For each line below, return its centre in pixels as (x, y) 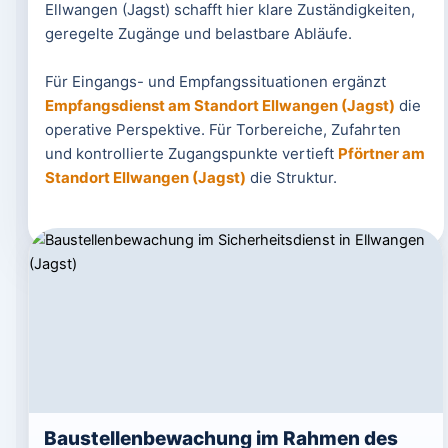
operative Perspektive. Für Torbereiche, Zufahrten (222, 129)
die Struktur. (291, 177)
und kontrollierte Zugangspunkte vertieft (191, 153)
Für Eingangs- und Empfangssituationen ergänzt (215, 81)
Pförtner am (381, 153)
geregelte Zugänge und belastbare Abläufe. (198, 33)
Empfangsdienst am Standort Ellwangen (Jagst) (219, 105)
